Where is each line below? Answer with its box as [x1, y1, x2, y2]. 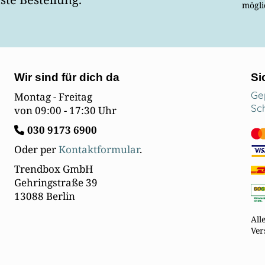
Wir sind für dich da [14, 71, 119, 84]
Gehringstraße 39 [14, 176, 98, 190]
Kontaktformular [59, 143, 140, 157]
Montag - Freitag [14, 90, 92, 104]
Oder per [14, 143, 59, 157]
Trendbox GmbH [14, 162, 93, 176]
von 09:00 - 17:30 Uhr [14, 104, 117, 118]
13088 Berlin [14, 189, 75, 203]
